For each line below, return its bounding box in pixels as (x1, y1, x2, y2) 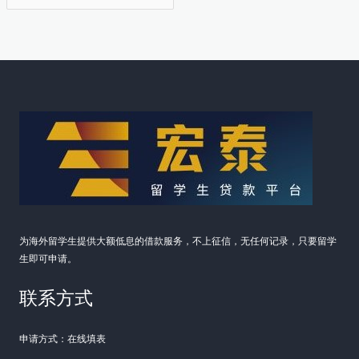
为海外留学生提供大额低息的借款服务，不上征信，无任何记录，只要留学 (19, 233, 337, 247)
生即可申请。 (19, 251, 77, 264)
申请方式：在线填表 (19, 332, 106, 345)
